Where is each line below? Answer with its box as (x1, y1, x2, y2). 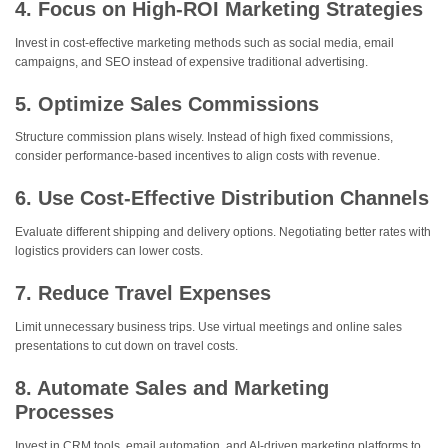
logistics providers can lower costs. (15, 244, 203, 259)
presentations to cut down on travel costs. (15, 338, 238, 353)
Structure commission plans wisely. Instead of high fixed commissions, (15, 130, 393, 145)
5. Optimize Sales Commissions (15, 92, 319, 115)
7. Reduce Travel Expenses (15, 282, 271, 305)
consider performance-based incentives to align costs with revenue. (15, 149, 380, 164)
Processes (15, 400, 114, 423)
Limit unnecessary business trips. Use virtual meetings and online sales (15, 319, 402, 334)
